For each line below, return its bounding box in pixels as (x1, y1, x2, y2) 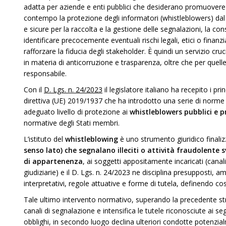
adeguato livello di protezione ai (24, 107, 130, 117)
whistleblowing (65, 134, 118, 144)
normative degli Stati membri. (24, 118, 120, 128)
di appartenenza (24, 156, 83, 166)
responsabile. (24, 69, 67, 78)
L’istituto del (24, 134, 65, 144)
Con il (24, 85, 44, 94)
